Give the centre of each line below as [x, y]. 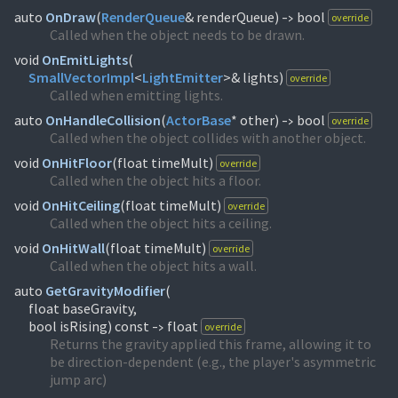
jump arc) [78, 379]
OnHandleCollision [103, 120]
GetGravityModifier [105, 291]
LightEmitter [183, 77]
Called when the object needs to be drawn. [177, 35]
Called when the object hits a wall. [153, 266]
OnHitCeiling [81, 205]
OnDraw [71, 17]
